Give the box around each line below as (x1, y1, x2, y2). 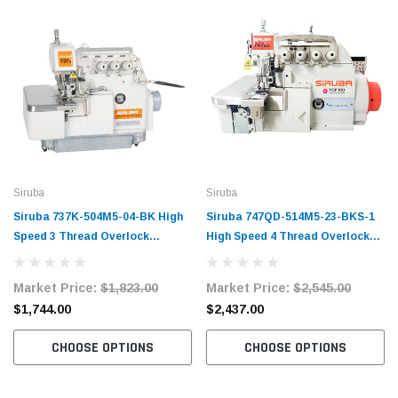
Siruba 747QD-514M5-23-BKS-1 (206, 210, 375, 223)
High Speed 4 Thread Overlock (206, 229, 370, 243)
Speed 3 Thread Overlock (13, 229, 149, 243)
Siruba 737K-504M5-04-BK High (13, 210, 183, 223)
